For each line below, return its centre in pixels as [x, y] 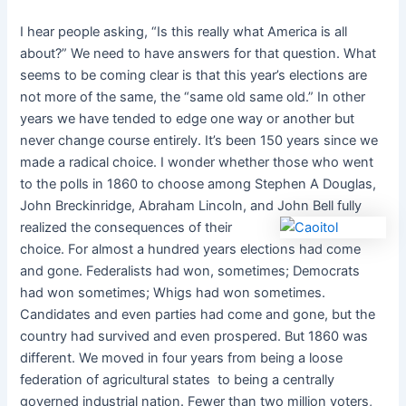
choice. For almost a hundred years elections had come [191, 250]
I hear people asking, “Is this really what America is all [184, 32]
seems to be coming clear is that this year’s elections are [194, 76]
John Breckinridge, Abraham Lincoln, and [149, 206]
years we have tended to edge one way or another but [188, 119]
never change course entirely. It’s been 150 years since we [199, 141]
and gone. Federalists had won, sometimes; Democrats [190, 271]
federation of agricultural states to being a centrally [178, 380]
